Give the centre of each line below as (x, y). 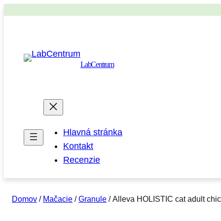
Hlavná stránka (93, 132)
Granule (92, 199)
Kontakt (78, 146)
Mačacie (58, 199)
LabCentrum (97, 65)
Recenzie (82, 160)
